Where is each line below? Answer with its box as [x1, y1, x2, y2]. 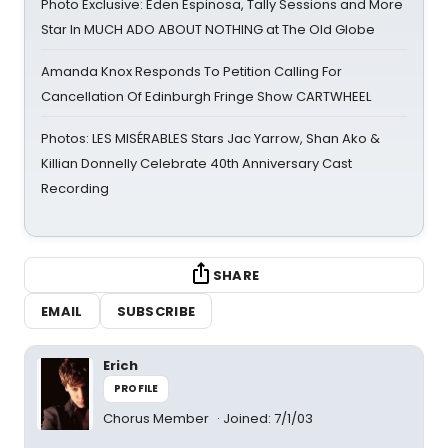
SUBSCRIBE [116, 301, 196, 321]
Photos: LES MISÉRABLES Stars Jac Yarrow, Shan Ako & [41, 129, 380, 148]
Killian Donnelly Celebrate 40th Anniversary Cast [41, 154, 352, 173]
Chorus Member [103, 409, 212, 428]
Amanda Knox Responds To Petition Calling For [41, 62, 342, 81]
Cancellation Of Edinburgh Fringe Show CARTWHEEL [41, 87, 371, 106]
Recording [41, 179, 109, 198]
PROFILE [114, 381, 159, 396]
